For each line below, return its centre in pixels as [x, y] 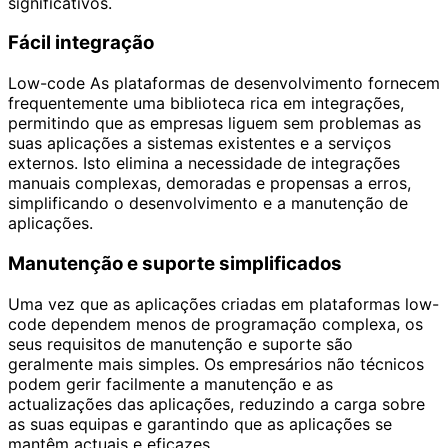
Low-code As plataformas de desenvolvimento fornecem [224, 83]
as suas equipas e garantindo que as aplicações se [200, 423]
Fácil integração [81, 43]
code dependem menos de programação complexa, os [215, 323]
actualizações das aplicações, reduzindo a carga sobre [216, 403]
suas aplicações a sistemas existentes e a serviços [199, 143]
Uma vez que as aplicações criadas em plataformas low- [223, 303]
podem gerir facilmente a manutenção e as [170, 383]
